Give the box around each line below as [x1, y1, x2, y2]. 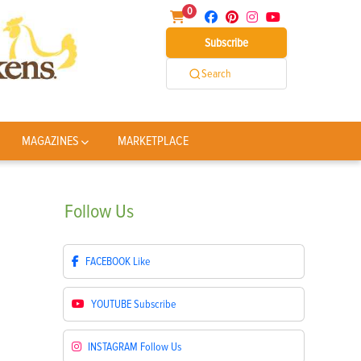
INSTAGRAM [88, 340, 138, 354]
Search [201, 67, 231, 81]
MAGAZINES [21, 133, 79, 149]
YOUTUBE [91, 297, 131, 311]
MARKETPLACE [118, 133, 189, 149]
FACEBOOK [85, 255, 131, 268]
